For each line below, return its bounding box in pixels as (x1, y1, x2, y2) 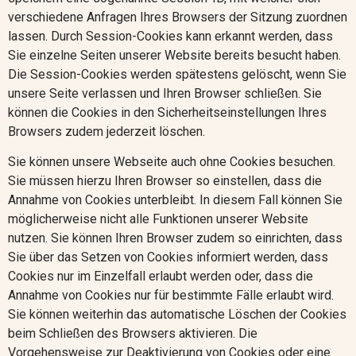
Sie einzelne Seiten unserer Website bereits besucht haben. (8, 47, 341, 63)
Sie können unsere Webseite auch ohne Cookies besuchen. (8, 154, 335, 170)
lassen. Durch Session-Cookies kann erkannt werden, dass (8, 28, 333, 44)
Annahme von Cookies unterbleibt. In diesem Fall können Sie (8, 192, 342, 208)
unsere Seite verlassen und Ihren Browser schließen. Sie (8, 85, 322, 101)
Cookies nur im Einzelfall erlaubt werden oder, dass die (8, 269, 313, 284)
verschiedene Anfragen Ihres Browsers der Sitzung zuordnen (8, 9, 347, 25)
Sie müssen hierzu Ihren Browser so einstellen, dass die (8, 173, 322, 189)
